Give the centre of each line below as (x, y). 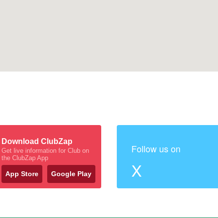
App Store (22, 174)
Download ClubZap (37, 141)
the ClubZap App (25, 158)
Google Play (71, 174)
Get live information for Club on (45, 151)
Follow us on (156, 148)
